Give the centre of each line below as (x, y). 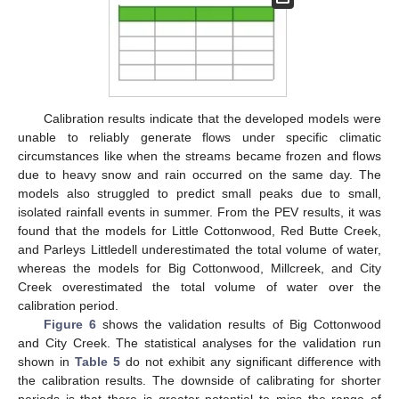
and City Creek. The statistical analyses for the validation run (199, 342)
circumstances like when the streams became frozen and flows (199, 155)
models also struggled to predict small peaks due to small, (199, 193)
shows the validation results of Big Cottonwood (239, 324)
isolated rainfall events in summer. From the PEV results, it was (199, 212)
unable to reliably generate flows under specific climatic (199, 137)
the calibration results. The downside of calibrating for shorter (199, 380)
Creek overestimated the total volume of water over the (199, 286)
